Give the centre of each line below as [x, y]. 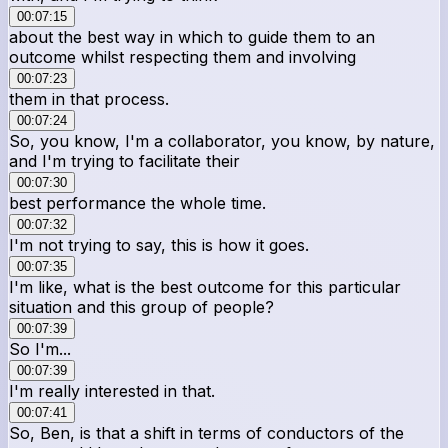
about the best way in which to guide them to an [192, 36]
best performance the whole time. [137, 202]
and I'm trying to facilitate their [124, 160]
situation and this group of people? [141, 306]
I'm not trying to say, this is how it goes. [159, 244]
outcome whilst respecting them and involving [182, 56]
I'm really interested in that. [112, 390]
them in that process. [89, 98]
